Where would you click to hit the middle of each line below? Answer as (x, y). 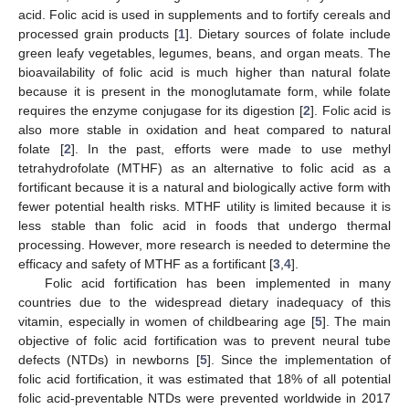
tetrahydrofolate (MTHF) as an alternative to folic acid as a (204, 168)
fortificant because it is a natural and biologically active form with (204, 187)
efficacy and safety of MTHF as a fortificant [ (146, 263)
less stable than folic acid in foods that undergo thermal (204, 225)
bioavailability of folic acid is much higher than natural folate (204, 72)
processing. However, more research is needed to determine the (204, 244)
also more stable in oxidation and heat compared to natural (204, 129)
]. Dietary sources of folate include (288, 33)
